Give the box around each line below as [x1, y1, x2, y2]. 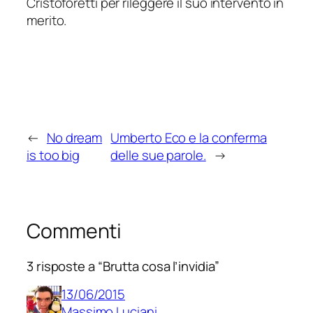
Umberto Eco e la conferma [110, 129, 267, 147]
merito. [27, 11, 67, 30]
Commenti [27, 217, 122, 245]
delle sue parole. [110, 146, 206, 165]
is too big [27, 146, 80, 165]
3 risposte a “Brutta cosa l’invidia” [27, 256, 220, 275]
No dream [46, 129, 103, 147]
